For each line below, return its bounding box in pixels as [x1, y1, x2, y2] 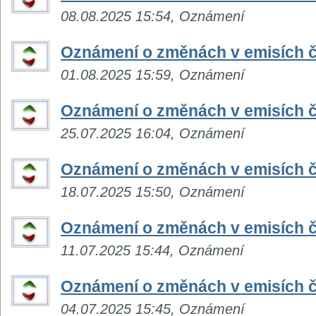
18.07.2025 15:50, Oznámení [61, 183, 245, 200]
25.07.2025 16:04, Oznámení [61, 125, 245, 141]
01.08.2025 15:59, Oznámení [61, 66, 245, 83]
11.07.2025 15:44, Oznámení [61, 242, 244, 258]
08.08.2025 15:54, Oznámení [61, 8, 245, 24]
